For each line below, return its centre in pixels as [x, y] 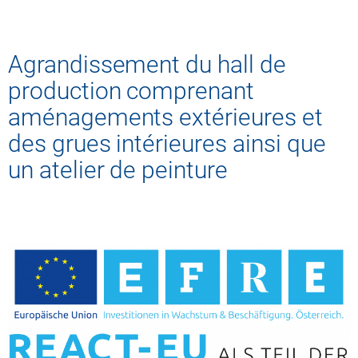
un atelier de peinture [118, 170]
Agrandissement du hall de [147, 65]
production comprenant [131, 91]
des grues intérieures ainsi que [167, 144]
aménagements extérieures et [165, 117]
